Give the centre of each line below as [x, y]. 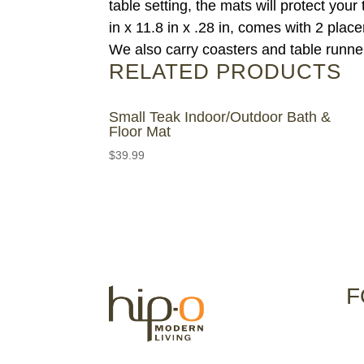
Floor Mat [140, 131]
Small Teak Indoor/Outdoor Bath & [220, 117]
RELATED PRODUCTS [225, 71]
